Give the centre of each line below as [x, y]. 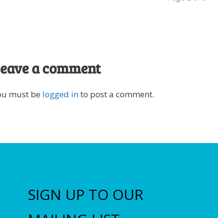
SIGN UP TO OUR [86, 194]
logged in [60, 94]
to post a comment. [116, 94]
